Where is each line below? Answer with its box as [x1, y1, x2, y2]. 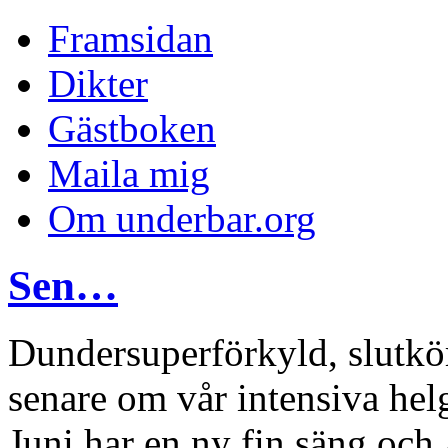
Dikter [48, 62, 148, 105]
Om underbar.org [48, 197, 316, 240]
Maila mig [48, 152, 210, 195]
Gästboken [48, 107, 216, 150]
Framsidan [48, 17, 213, 60]
